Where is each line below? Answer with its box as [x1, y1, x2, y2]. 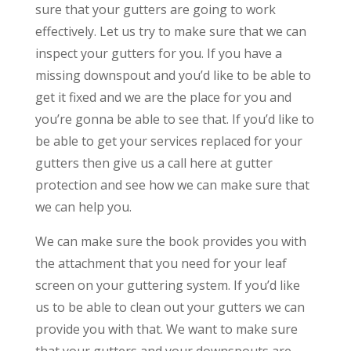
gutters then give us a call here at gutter [34, 154, 273, 172]
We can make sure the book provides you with [34, 232, 306, 250]
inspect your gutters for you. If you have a [34, 44, 282, 62]
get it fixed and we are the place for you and [34, 88, 291, 106]
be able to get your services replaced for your [34, 132, 302, 150]
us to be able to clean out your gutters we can [34, 298, 305, 316]
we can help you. [34, 197, 132, 215]
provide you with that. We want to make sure [34, 320, 298, 338]
